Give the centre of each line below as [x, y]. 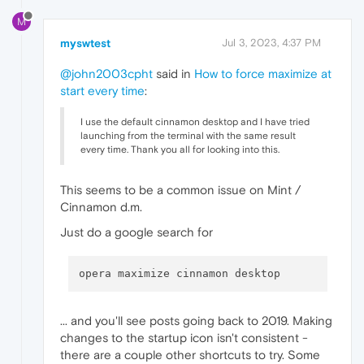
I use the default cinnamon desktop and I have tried [195, 121]
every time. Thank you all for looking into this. [180, 149]
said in [173, 73]
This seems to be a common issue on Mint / [180, 189]
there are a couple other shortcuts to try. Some [190, 354]
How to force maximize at [263, 73]
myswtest [85, 43]
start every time [102, 90]
